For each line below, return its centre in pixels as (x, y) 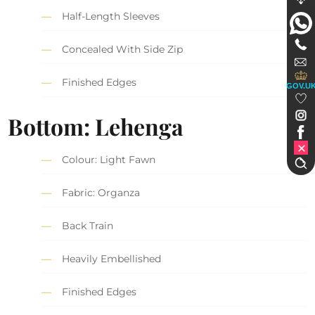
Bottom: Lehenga (96, 126)
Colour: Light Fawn (109, 159)
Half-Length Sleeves (111, 17)
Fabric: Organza (101, 192)
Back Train (88, 225)
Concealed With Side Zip (123, 50)
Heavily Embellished (112, 258)
